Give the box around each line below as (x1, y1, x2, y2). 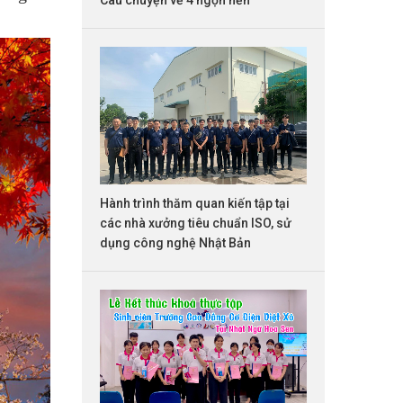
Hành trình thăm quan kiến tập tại (100, 196, 290, 211)
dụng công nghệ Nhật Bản (100, 236, 251, 251)
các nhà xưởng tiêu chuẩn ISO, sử (100, 216, 291, 231)
